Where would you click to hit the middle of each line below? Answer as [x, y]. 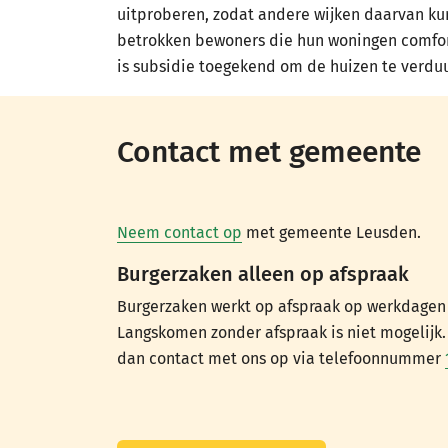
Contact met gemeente [269, 152]
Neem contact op [179, 232]
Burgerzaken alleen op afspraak [263, 274]
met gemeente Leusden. [331, 232]
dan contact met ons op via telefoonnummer [281, 358]
